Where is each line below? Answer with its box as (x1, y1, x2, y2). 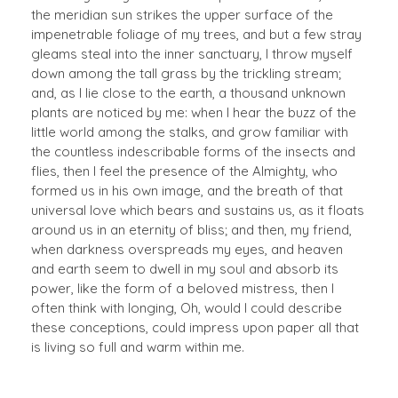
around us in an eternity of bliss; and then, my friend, (31, 220, 352, 238)
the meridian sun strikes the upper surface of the (31, 5, 333, 23)
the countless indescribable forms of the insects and (31, 142, 355, 160)
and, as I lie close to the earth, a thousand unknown (31, 84, 346, 101)
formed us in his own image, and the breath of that (31, 181, 343, 199)
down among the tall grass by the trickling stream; (31, 64, 341, 82)
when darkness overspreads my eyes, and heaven (31, 240, 343, 258)
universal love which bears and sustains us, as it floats (31, 201, 364, 219)
